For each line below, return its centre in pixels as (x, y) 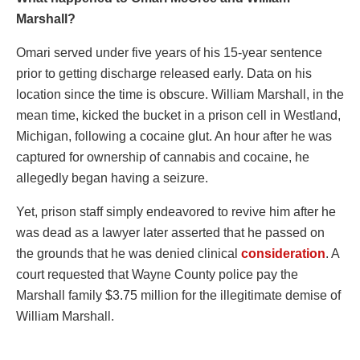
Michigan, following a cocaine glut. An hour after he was (174, 137)
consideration (283, 254)
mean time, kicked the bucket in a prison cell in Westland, (178, 116)
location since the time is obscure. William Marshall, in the (180, 95)
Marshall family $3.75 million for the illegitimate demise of (178, 296)
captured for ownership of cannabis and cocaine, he (163, 157)
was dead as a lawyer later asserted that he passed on (170, 233)
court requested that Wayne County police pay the (157, 275)
